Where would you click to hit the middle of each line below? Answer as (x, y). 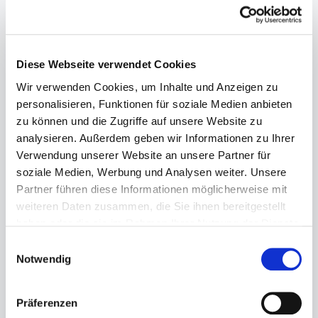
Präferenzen (47, 303)
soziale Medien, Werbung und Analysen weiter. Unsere (152, 172)
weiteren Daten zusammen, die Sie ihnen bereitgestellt (151, 206)
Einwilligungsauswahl (55, 245)
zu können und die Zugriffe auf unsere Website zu (139, 121)
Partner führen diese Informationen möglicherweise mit (152, 189)
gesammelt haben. (62, 240)
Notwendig (44, 259)
